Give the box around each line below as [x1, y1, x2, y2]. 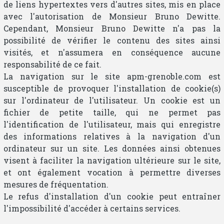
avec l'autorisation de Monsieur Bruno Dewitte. [3, 10, 221, 21]
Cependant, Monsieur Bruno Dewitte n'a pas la [3, 22, 221, 33]
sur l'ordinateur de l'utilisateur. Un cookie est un [3, 94, 221, 105]
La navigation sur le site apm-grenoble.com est [3, 70, 221, 81]
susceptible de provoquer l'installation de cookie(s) [3, 82, 221, 93]
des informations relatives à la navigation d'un [3, 130, 221, 141]
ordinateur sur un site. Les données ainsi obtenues [3, 142, 221, 153]
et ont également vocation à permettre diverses [3, 166, 221, 177]
